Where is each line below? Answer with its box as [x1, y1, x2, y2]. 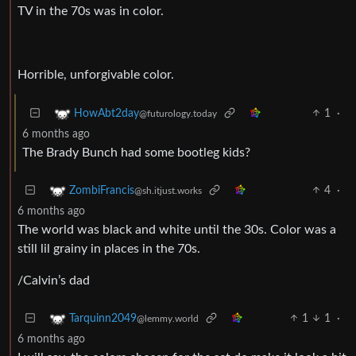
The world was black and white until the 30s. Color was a [17, 222, 336, 236]
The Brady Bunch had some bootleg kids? [22, 145, 250, 159]
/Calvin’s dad [17, 273, 90, 287]
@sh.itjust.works [134, 185, 202, 195]
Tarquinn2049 [69, 312, 137, 324]
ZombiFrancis [69, 184, 134, 196]
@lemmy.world [137, 313, 199, 323]
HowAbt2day [74, 107, 139, 119]
